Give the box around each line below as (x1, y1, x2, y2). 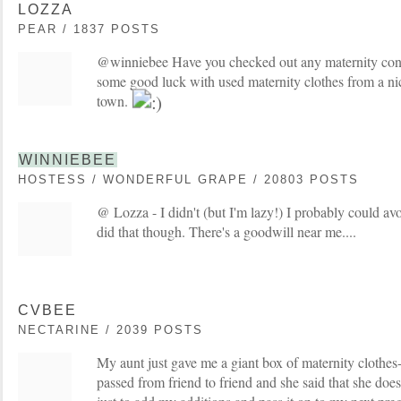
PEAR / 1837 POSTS (18, 21, 160, 36)
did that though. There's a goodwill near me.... (97, 221, 356, 241)
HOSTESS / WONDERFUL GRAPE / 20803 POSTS (18, 172, 359, 186)
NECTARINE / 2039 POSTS (18, 322, 203, 337)
